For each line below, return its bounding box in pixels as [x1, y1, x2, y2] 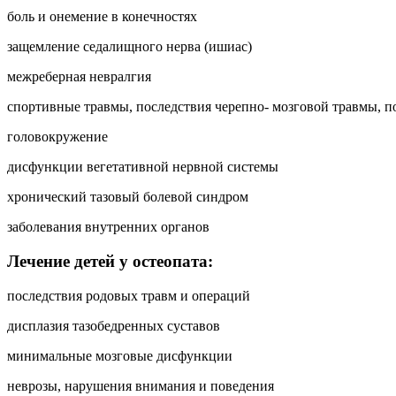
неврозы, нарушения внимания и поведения [7, 377, 274, 393]
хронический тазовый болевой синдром [7, 189, 248, 205]
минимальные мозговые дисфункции [7, 347, 232, 363]
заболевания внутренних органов [7, 219, 209, 235]
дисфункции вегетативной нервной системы [7, 159, 278, 175]
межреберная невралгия [7, 69, 151, 85]
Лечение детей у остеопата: [7, 251, 213, 270]
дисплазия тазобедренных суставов [7, 317, 220, 333]
